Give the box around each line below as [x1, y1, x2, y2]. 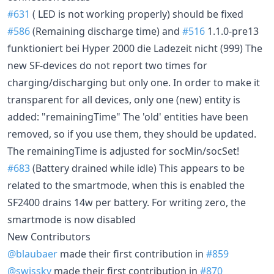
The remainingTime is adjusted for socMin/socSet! [7, 144, 239, 158]
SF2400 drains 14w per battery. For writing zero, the [7, 195, 246, 209]
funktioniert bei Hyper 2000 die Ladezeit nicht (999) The [7, 41, 262, 55]
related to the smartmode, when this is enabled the [7, 178, 245, 192]
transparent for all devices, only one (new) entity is [7, 92, 240, 106]
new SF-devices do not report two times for [7, 58, 207, 72]
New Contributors [7, 229, 91, 243]
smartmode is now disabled [7, 212, 136, 226]
